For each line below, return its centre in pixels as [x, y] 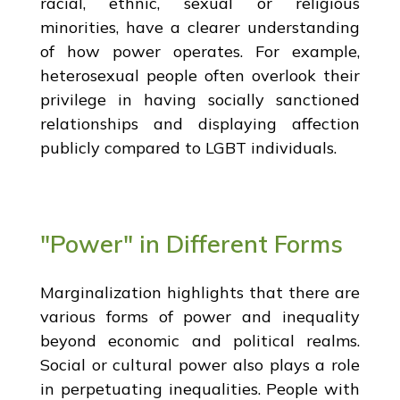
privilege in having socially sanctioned [200, 99]
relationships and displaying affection [200, 123]
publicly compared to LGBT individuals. [188, 147]
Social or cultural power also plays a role [200, 364]
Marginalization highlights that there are [200, 292]
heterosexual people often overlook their [200, 75]
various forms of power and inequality [200, 316]
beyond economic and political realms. [200, 340]
